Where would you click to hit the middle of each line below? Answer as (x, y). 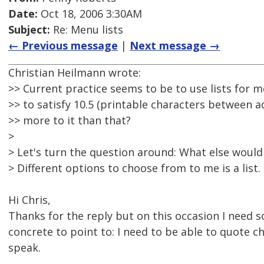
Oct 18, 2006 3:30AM (90, 14)
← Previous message (63, 46)
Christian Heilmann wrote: (75, 73)
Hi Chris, (29, 200)
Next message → (175, 46)
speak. (24, 248)
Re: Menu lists (87, 30)
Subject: (29, 30)
